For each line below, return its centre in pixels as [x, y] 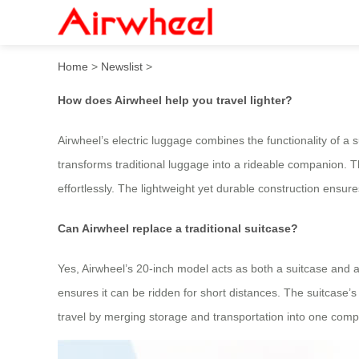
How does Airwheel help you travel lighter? [175, 100]
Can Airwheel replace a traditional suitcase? [178, 228]
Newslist [122, 66]
